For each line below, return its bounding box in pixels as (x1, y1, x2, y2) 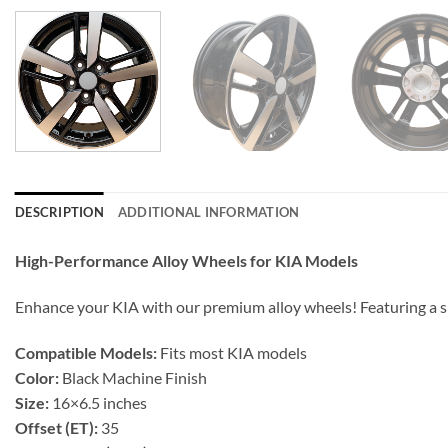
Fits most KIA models (157, 342, 307, 362)
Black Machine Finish (59, 367, 207, 387)
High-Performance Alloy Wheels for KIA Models (15, 250, 358, 270)
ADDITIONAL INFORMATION (117, 203, 300, 220)
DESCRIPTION (15, 203, 104, 220)
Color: (15, 367, 59, 387)
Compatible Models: (15, 342, 157, 362)
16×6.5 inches (49, 392, 147, 412)
